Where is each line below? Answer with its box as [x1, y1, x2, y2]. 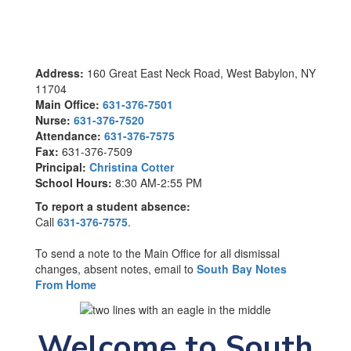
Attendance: [35, 128, 101, 143]
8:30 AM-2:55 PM [115, 175, 202, 190]
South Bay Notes [197, 261, 287, 277]
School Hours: [35, 175, 115, 190]
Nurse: [35, 112, 71, 128]
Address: [35, 65, 84, 81]
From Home [35, 277, 96, 292]
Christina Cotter [89, 159, 174, 175]
